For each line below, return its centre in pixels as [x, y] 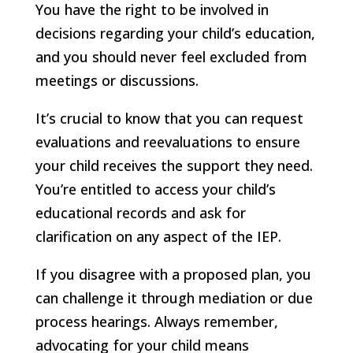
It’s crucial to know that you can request [169, 118]
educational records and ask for [140, 212]
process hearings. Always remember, [156, 321]
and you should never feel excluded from [171, 56]
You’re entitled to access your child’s [155, 189]
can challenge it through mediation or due [174, 297]
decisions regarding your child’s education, [175, 33]
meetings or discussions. [117, 80]
